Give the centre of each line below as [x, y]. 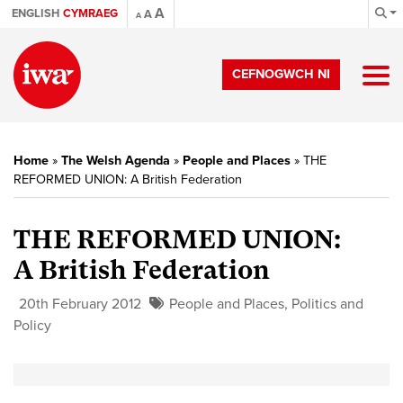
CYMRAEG [90, 13]
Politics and [327, 304]
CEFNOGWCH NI [281, 74]
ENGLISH [36, 13]
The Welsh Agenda [116, 161]
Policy [32, 326]
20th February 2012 [80, 304]
